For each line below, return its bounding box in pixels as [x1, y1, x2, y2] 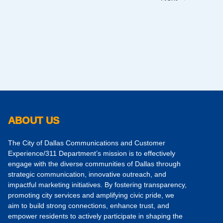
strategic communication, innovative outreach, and [8, 170, 166, 178]
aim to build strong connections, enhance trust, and [8, 201, 169, 210]
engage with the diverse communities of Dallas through [8, 159, 181, 168]
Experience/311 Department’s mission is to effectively [8, 149, 175, 157]
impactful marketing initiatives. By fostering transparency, [8, 180, 187, 189]
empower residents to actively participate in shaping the [8, 212, 183, 220]
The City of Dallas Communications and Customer [8, 138, 165, 147]
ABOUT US [8, 114, 59, 126]
